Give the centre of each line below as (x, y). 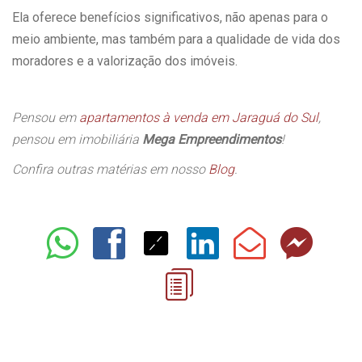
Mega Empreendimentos (212, 140)
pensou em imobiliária (77, 140)
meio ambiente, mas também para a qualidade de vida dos (176, 40)
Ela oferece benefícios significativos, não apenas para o (170, 18)
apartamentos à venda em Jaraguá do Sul (199, 118)
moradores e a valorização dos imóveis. (126, 61)
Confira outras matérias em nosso (110, 170)
